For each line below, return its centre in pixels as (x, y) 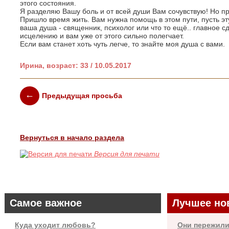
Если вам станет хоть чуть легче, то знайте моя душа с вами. (122, 44)
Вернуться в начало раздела (72, 137)
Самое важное (46, 203)
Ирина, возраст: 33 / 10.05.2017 (76, 65)
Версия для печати (127, 154)
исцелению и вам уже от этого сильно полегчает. (102, 36)
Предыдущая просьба (82, 96)
